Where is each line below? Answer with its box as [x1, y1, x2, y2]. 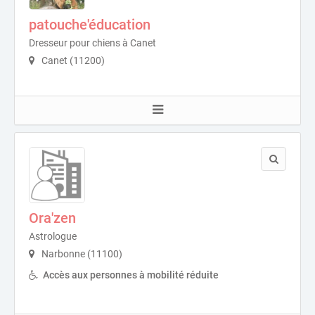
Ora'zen [29, 210, 76, 226]
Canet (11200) [39, 55, 105, 66]
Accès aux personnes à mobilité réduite [43, 269, 219, 281]
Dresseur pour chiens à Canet [29, 37, 156, 49]
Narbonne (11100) [39, 248, 122, 259]
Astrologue [29, 231, 77, 242]
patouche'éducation [29, 16, 150, 33]
